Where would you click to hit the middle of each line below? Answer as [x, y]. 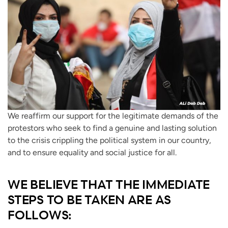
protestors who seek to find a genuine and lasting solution [112, 128]
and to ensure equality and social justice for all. [92, 153]
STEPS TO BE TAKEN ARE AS [90, 200]
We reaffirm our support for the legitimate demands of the [113, 116]
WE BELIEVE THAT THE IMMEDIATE [109, 184]
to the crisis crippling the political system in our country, [109, 140]
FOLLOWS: [40, 215]
